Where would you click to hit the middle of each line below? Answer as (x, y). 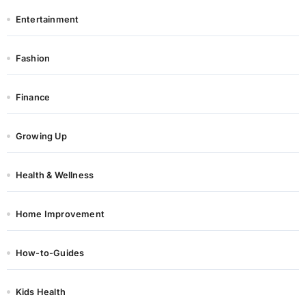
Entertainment (47, 20)
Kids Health (40, 292)
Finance (33, 98)
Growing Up (41, 137)
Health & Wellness (55, 176)
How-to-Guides (50, 253)
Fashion (33, 59)
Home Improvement (60, 214)
